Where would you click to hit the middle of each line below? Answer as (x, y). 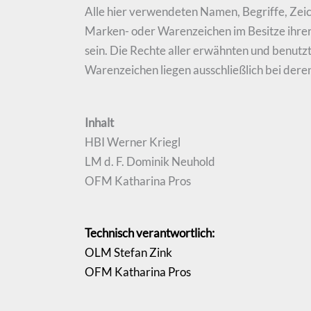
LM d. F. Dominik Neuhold (150, 161)
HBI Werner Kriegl (133, 142)
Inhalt (99, 122)
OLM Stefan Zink (128, 253)
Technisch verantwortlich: (150, 233)
